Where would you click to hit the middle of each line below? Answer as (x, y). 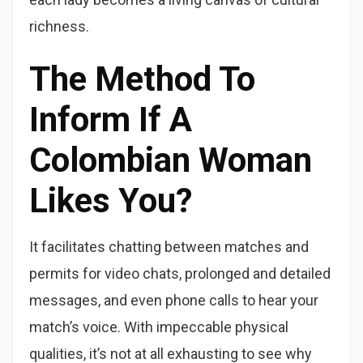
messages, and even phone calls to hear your (174, 300)
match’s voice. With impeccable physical (159, 327)
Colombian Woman (171, 160)
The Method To (142, 79)
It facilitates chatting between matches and (169, 247)
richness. (59, 26)
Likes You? (111, 201)
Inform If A (111, 120)
